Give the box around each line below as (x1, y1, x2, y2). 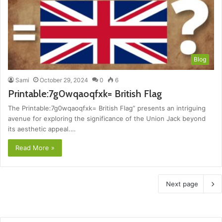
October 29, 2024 (40, 76, 88, 84)
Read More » (15, 144, 55, 152)
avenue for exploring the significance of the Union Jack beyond (8, 114, 206, 123)
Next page (166, 180, 198, 188)
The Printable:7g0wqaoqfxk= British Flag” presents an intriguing (8, 104, 206, 112)
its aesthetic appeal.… (8, 125, 76, 133)
